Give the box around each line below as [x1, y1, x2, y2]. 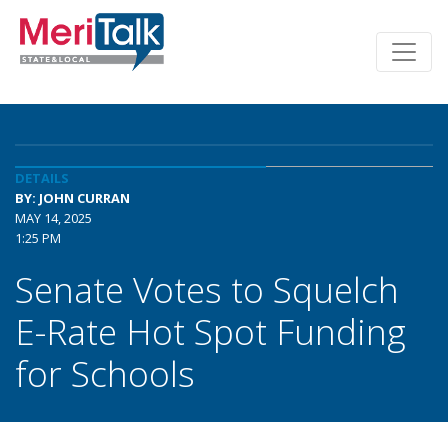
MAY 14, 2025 [15, 209, 92, 227]
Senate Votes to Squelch [15, 265, 399, 313]
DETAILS [15, 169, 69, 187]
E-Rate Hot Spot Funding [15, 307, 406, 355]
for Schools [15, 349, 195, 397]
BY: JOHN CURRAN [15, 189, 130, 207]
